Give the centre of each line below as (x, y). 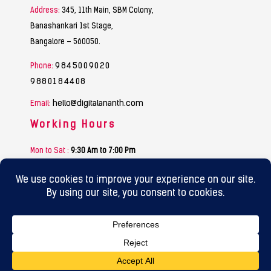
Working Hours (73, 125)
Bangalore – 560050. (65, 43)
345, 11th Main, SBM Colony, (107, 11)
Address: (45, 11)
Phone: (42, 66)
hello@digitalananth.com (98, 104)
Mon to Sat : (50, 151)
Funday (73, 164)
